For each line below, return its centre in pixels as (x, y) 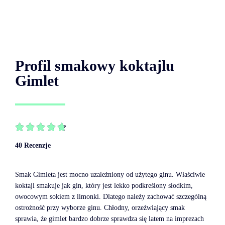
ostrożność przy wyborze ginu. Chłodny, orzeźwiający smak (100, 208)
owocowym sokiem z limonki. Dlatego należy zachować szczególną (111, 197)
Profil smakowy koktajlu (95, 66)
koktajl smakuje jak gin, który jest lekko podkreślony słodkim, (104, 186)
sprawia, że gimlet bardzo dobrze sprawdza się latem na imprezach (109, 219)
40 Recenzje (33, 146)
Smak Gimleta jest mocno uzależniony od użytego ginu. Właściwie (110, 175)
